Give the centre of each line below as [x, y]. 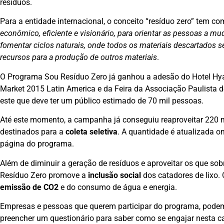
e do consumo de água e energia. [118, 187]
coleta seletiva [91, 132]
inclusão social [115, 175]
